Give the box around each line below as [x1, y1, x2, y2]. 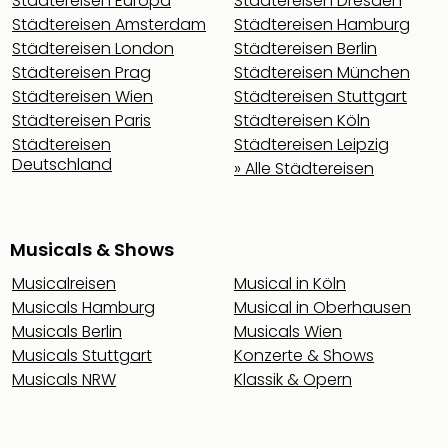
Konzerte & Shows [234, 343, 374, 367]
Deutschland [12, 152, 112, 176]
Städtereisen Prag [12, 60, 151, 84]
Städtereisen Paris [12, 108, 151, 132]
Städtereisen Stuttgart [234, 84, 407, 108]
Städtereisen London [12, 36, 174, 60]
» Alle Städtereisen [234, 156, 374, 180]
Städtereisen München [234, 60, 410, 84]
